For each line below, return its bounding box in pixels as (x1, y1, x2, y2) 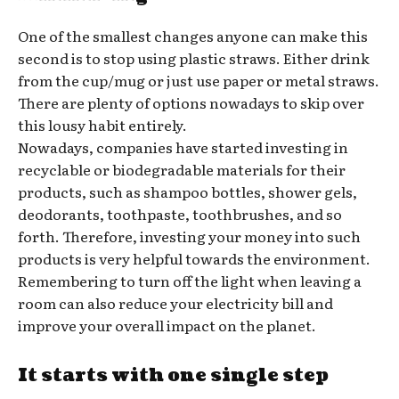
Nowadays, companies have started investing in (18, 135, 348, 158)
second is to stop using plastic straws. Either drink (18, 46, 370, 69)
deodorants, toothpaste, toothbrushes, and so (18, 202, 342, 224)
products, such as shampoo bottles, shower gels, (18, 180, 357, 202)
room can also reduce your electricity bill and (18, 291, 333, 313)
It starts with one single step (18, 362, 329, 388)
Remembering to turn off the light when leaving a (18, 269, 362, 291)
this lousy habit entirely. (18, 113, 187, 135)
